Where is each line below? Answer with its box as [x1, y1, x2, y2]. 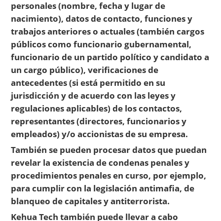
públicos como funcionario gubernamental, [11, 37, 192, 50]
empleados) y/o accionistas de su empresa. [11, 127, 188, 140]
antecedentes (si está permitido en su [11, 76, 166, 88]
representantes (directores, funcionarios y [11, 114, 187, 127]
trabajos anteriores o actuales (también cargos [11, 25, 205, 37]
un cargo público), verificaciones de [11, 63, 159, 75]
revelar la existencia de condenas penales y [11, 156, 190, 169]
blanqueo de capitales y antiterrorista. [11, 195, 170, 207]
